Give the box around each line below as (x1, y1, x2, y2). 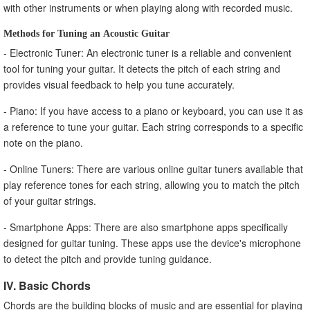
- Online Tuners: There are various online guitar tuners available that (3, 161, 303, 176)
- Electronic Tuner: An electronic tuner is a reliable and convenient (3, 45, 291, 60)
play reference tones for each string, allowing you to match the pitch (3, 177, 300, 192)
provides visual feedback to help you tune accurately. (3, 77, 235, 91)
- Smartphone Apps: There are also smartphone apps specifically (3, 219, 288, 234)
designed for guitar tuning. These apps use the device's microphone (3, 235, 301, 250)
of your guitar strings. (3, 193, 96, 208)
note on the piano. (3, 135, 83, 149)
